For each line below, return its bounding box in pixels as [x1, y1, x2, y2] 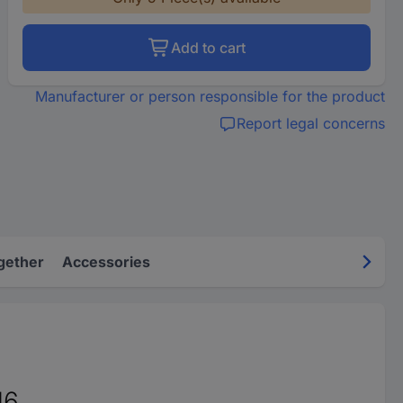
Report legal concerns [236, 114, 385, 132]
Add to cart [170, 39, 246, 57]
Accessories [62, 253, 150, 271]
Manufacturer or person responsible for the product [34, 87, 385, 105]
